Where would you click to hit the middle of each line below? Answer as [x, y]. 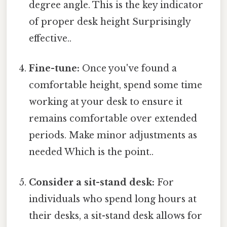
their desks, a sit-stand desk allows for [116, 216]
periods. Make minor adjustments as [113, 136]
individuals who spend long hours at [113, 199]
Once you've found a [128, 69]
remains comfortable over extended [113, 119]
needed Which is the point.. [91, 152]
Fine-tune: [54, 69]
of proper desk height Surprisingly [110, 22]
